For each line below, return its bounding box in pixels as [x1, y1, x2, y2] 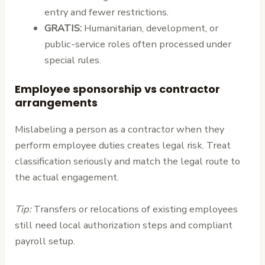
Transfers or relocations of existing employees [31, 202, 238, 216]
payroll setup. [15, 234, 76, 248]
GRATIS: [44, 21, 82, 35]
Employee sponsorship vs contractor [15, 82, 221, 97]
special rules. [44, 53, 101, 67]
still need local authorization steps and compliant [15, 218, 233, 232]
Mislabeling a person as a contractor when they [15, 122, 225, 137]
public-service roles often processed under [44, 37, 231, 51]
